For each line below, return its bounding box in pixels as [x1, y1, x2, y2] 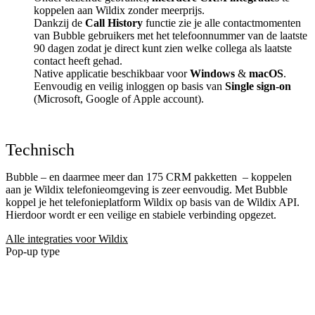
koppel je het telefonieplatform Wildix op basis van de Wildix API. [6, 195, 300, 208]
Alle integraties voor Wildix [6, 232, 128, 245]
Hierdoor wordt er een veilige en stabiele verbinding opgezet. [6, 208, 276, 221]
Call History [85, 16, 146, 29]
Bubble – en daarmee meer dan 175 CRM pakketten [6, 170, 237, 183]
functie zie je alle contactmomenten [146, 16, 301, 29]
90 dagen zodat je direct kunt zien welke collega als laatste [34, 41, 292, 54]
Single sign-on [225, 79, 291, 92]
